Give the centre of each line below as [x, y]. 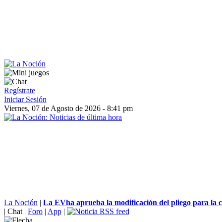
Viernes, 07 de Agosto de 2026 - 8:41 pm [68, 108]
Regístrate [20, 90]
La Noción [21, 202]
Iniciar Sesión [25, 99]
